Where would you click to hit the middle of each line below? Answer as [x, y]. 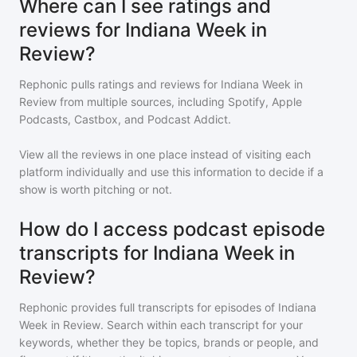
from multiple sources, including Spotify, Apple [179, 102]
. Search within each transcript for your [202, 325]
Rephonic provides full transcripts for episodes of [149, 307]
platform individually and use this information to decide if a [171, 172]
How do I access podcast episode [172, 229]
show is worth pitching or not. [96, 189]
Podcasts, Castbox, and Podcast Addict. [125, 119]
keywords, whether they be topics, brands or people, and [169, 342]
